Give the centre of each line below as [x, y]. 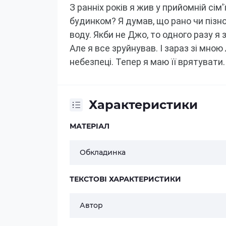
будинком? [93, 21]
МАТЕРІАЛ [90, 126]
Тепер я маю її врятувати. [170, 62]
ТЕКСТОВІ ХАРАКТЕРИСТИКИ [125, 179]
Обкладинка [103, 153]
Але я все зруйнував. [114, 48]
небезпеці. [92, 62]
